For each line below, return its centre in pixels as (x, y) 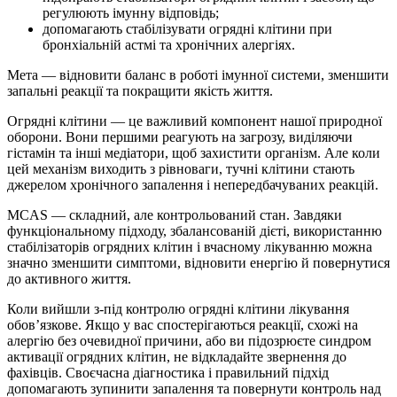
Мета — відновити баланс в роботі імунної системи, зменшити (198, 74)
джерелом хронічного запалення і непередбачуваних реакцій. (193, 184)
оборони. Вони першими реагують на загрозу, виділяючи (180, 136)
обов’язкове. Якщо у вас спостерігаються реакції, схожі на (183, 324)
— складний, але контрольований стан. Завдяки (195, 214)
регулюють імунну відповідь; (131, 12)
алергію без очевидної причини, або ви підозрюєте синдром (189, 340)
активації (37, 356)
